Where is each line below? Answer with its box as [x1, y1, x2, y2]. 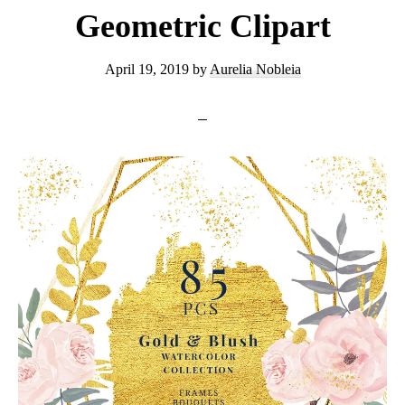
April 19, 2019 [104, 61, 189, 77]
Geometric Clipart [74, 8, 331, 44]
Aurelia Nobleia [209, 61, 301, 77]
